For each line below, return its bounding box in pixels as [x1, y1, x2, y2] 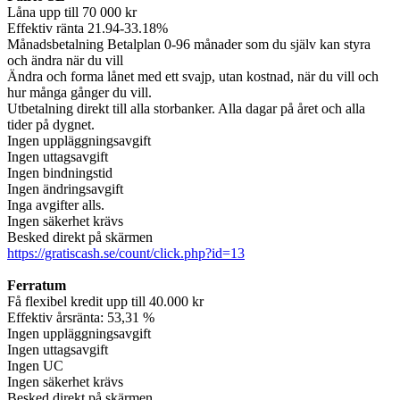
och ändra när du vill [7, 53, 123, 69]
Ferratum [7, 278, 66, 294]
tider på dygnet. [7, 117, 95, 133]
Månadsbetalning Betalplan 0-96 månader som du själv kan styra [7, 37, 371, 53]
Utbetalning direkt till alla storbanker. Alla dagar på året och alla [7, 101, 365, 117]
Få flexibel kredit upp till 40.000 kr [7, 294, 204, 310]
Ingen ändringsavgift [7, 181, 123, 197]
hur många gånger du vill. [7, 85, 152, 101]
